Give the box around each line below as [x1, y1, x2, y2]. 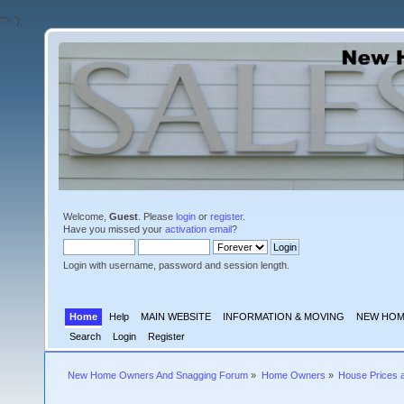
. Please [138, 210, 176, 222]
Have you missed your [63, 223, 165, 234]
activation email [165, 223, 232, 234]
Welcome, [63, 210, 109, 222]
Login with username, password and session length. [63, 259, 289, 271]
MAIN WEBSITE [141, 311, 212, 323]
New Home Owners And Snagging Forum [68, 370, 249, 381]
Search [69, 331, 102, 343]
